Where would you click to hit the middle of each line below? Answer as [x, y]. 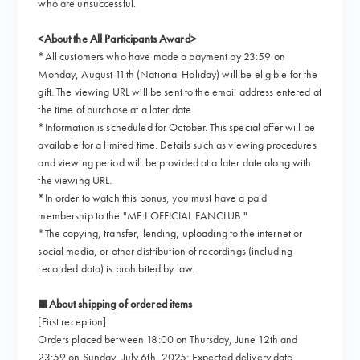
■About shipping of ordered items [115, 304]
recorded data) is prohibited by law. [117, 269]
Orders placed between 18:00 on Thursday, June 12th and [168, 340]
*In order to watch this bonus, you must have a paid [153, 198]
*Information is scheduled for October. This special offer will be [176, 127]
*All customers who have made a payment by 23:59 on [162, 57]
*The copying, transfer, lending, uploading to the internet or [170, 233]
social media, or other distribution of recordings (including [166, 251]
